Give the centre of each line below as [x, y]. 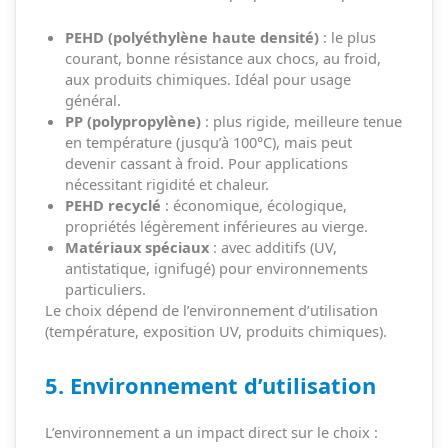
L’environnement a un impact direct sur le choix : [211, 431]
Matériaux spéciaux [136, 246]
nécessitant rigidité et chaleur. [166, 183]
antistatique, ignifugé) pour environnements [216, 267]
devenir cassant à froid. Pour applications [206, 162]
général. [92, 99]
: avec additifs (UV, [272, 246]
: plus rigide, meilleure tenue [301, 120]
